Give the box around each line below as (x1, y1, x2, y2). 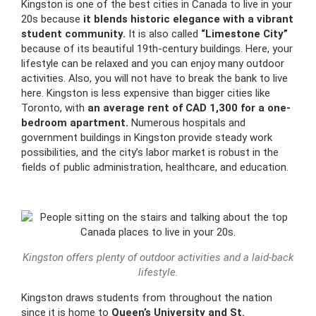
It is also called (126, 28, 201, 40)
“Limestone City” (201, 28, 288, 40)
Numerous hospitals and (128, 116, 245, 129)
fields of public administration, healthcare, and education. (21, 161, 288, 174)
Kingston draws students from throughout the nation (21, 291, 272, 304)
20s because (21, 13, 83, 25)
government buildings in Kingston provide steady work (21, 131, 272, 144)
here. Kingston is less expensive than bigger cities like (21, 87, 270, 99)
